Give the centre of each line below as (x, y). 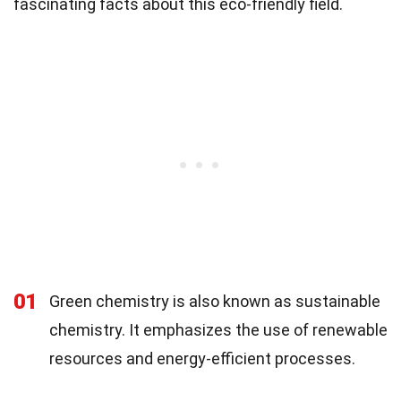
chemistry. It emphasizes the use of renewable (218, 330)
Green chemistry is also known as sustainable (215, 302)
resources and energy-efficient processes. (202, 359)
